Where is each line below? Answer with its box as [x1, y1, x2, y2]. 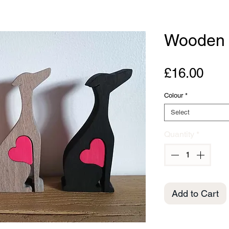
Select [171, 108, 190, 116]
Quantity [164, 129, 194, 139]
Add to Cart [172, 188, 219, 199]
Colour [164, 91, 183, 99]
